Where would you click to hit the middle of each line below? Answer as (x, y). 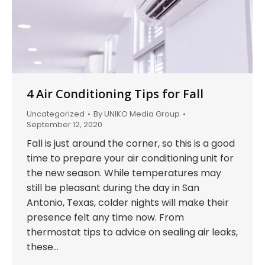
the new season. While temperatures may (124, 173)
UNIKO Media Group (142, 114)
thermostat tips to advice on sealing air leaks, (132, 232)
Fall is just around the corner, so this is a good (131, 143)
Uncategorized (56, 114)
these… (43, 247)
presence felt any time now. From (105, 217)
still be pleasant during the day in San (113, 188)
